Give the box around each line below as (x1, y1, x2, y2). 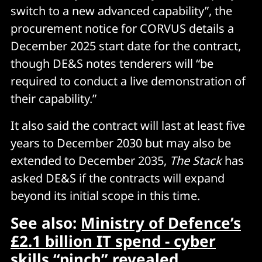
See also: (11, 212, 81, 233)
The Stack (170, 152, 222, 168)
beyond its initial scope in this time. (11, 187, 200, 204)
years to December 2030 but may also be (11, 135, 231, 151)
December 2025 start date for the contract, (11, 37, 241, 54)
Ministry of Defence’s (81, 212, 241, 233)
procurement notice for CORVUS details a (11, 20, 234, 36)
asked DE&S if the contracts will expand (11, 170, 225, 186)
